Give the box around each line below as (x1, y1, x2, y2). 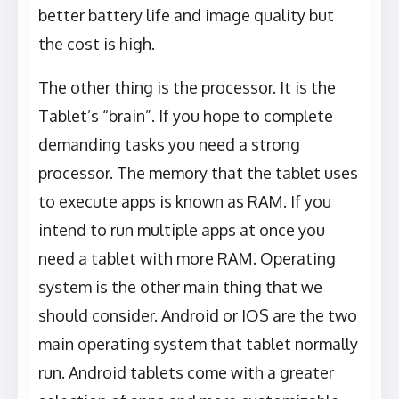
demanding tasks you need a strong (38, 134, 300, 155)
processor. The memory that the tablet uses (38, 163, 358, 183)
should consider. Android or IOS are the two (38, 305, 357, 326)
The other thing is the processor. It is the (38, 77, 336, 98)
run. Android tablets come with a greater (38, 362, 334, 383)
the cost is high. (38, 34, 155, 54)
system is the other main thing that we (38, 277, 322, 297)
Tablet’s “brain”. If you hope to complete (38, 106, 333, 126)
